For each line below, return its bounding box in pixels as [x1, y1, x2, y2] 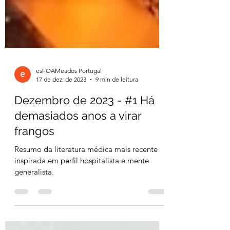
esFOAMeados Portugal [36, 90, 102, 98]
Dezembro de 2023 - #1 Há [14, 117, 155, 130]
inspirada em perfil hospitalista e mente [14, 179, 149, 188]
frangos [14, 147, 54, 161]
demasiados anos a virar [14, 132, 141, 145]
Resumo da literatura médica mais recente [14, 167, 158, 177]
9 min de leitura [95, 99, 138, 106]
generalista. [14, 190, 54, 200]
